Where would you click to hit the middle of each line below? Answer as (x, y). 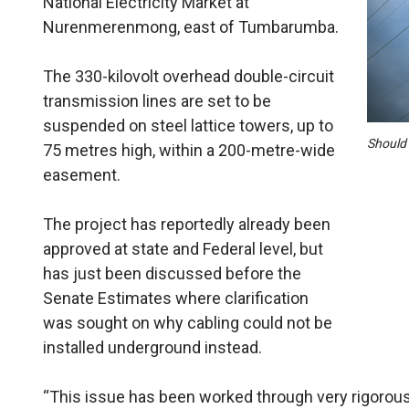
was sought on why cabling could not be (188, 323)
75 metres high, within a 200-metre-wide (189, 150)
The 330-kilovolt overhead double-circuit (189, 76)
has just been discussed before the (173, 273)
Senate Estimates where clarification (176, 298)
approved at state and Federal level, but (184, 249)
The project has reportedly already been (187, 224)
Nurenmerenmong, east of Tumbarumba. (191, 27)
